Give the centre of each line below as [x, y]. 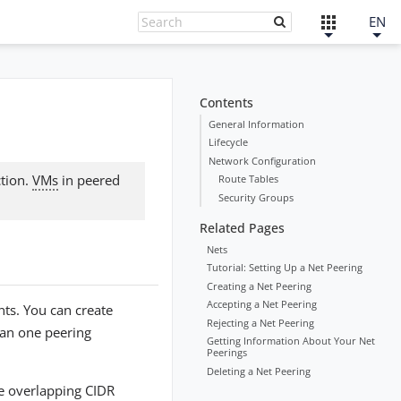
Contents [226, 102]
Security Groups [256, 197]
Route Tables [248, 178]
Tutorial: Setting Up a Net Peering [284, 267]
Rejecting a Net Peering [260, 322]
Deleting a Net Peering [258, 371]
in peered [90, 179]
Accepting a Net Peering [261, 303]
